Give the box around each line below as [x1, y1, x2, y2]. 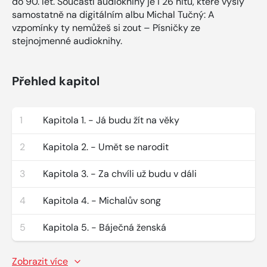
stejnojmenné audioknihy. [12, 34, 122, 47]
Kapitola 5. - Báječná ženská [43, 221, 166, 234]
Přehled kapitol [12, 73, 100, 89]
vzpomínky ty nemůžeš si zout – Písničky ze [12, 21, 200, 34]
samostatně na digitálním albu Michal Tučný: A [12, 8, 215, 21]
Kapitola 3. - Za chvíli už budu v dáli [43, 167, 197, 180]
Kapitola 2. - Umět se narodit [43, 140, 169, 153]
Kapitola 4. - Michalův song [43, 194, 161, 207]
